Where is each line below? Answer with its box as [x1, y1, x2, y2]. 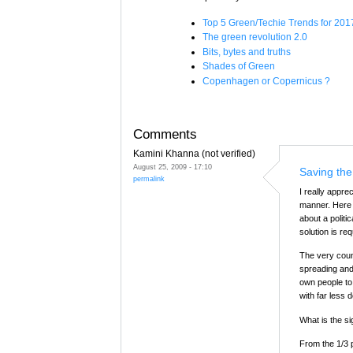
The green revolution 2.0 [203, 32, 307, 43]
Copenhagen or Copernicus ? [203, 75, 330, 87]
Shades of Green [203, 61, 275, 72]
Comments [133, 125, 197, 142]
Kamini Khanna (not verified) [133, 147, 255, 159]
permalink [133, 173, 165, 183]
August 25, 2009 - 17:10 [133, 162, 212, 171]
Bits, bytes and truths [203, 46, 291, 58]
